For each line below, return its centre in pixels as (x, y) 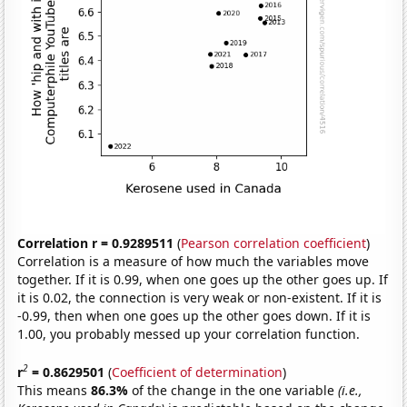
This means (55, 390)
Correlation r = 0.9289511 (96, 243)
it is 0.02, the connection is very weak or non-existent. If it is (200, 298)
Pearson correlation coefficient (274, 243)
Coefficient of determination (198, 372)
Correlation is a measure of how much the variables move (194, 262)
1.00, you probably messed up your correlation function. (189, 334)
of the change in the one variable (235, 390)
